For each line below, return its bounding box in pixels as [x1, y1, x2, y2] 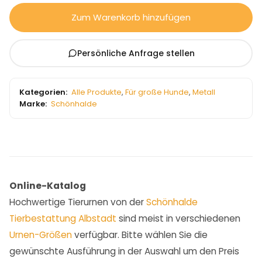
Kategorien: [19, 87, 67, 98]
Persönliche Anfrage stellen [77, 47, 195, 59]
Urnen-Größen [9, 229, 72, 242]
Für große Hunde [125, 87, 189, 98]
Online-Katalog [9, 180, 86, 192]
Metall [192, 87, 215, 98]
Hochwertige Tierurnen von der [9, 196, 146, 209]
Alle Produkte [71, 87, 122, 98]
